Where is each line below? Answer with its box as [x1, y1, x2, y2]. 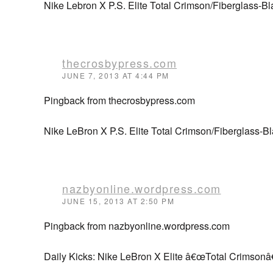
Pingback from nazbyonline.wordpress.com [44, 219, 230, 233]
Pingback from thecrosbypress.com [44, 93, 195, 107]
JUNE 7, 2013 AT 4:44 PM [62, 70, 169, 80]
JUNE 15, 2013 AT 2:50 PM [62, 196, 174, 206]
